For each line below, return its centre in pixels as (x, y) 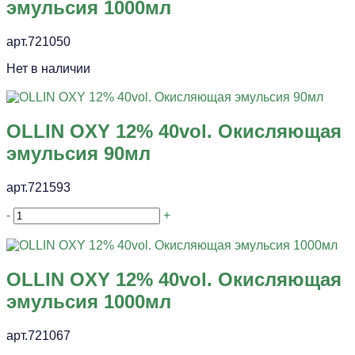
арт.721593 (38, 187)
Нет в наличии (48, 69)
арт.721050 (38, 42)
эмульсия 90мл (78, 154)
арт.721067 (38, 335)
